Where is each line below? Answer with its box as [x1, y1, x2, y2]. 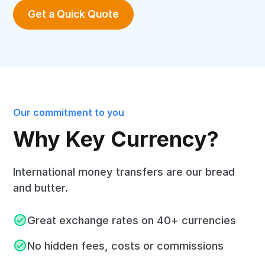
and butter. [13, 180, 69, 194]
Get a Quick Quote [28, 7, 119, 20]
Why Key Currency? [13, 125, 219, 152]
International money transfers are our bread [13, 164, 235, 178]
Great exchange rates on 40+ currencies [27, 213, 237, 227]
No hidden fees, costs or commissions [27, 238, 224, 252]
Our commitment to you [13, 106, 125, 118]
